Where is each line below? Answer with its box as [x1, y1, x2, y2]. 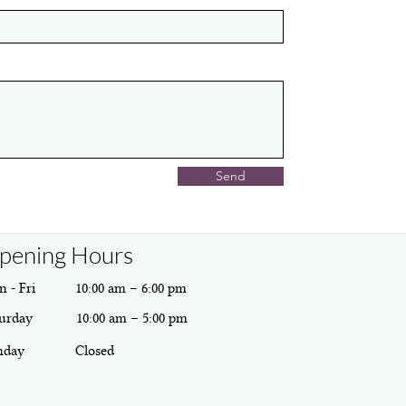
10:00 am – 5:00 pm [76, 310, 188, 326]
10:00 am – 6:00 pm [75, 280, 187, 296]
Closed [75, 343, 114, 359]
